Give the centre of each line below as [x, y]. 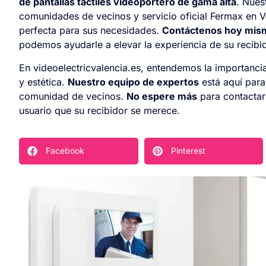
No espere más [162, 96]
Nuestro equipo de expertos [133, 82]
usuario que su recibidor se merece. [99, 110]
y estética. [43, 82]
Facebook [65, 151]
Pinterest [188, 151]
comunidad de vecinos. [73, 96]
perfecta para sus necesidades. [91, 31]
